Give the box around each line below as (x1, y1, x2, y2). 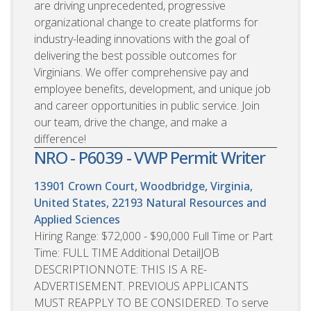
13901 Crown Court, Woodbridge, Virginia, (34, 178, 253, 194)
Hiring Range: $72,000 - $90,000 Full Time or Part (34, 228, 273, 244)
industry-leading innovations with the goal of (34, 31, 249, 47)
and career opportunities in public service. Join (34, 97, 260, 113)
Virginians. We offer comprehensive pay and (34, 64, 249, 80)
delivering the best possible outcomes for (34, 47, 237, 63)
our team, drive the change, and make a (34, 114, 227, 130)
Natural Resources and (146, 194, 267, 210)
